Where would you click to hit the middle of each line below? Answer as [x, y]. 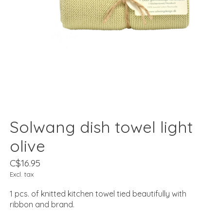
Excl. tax [22, 174]
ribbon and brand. [42, 205]
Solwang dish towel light [101, 127]
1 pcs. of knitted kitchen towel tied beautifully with [98, 194]
